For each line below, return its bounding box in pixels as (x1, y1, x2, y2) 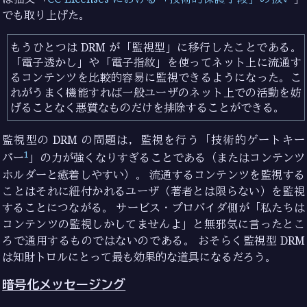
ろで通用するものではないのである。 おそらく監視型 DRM (2, 232, 305, 248)
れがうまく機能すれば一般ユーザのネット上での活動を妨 (10, 85, 302, 101)
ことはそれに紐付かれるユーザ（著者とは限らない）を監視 (2, 183, 305, 199)
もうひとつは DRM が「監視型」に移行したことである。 (10, 40, 302, 56)
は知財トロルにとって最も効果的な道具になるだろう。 (2, 249, 277, 265)
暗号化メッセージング (2, 275, 126, 293)
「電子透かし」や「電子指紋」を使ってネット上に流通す (10, 55, 302, 71)
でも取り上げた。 (2, 7, 90, 23)
